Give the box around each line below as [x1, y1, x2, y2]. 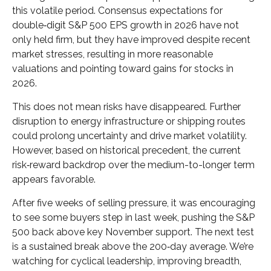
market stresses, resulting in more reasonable [12, 48, 213, 60]
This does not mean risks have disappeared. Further [12, 100, 241, 113]
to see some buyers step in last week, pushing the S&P [12, 211, 255, 223]
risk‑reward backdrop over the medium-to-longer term [12, 158, 255, 171]
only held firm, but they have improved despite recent [12, 33, 250, 45]
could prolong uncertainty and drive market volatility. [12, 129, 247, 142]
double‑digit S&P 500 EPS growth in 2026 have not [12, 19, 239, 31]
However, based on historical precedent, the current [12, 144, 241, 156]
